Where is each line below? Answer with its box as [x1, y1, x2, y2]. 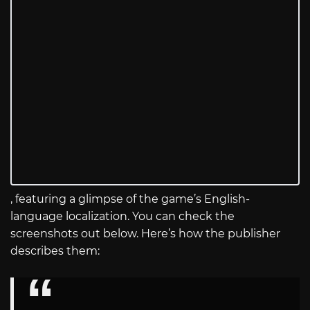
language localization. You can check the [10, 210, 235, 224]
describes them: [10, 244, 105, 258]
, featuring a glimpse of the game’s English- [10, 192, 250, 206]
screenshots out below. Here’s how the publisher [10, 227, 280, 241]
